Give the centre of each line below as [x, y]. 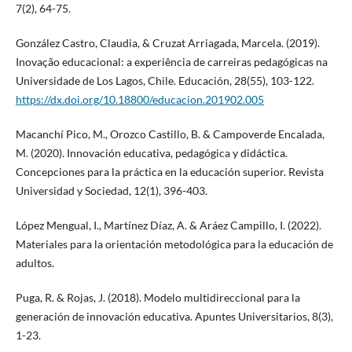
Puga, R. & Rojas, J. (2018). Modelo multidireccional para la [158, 298]
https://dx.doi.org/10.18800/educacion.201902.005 [139, 100]
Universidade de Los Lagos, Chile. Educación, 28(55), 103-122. [165, 81]
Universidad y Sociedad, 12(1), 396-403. [111, 191]
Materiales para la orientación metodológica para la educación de [174, 244]
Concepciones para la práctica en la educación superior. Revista [169, 172]
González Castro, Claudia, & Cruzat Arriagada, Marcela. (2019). [167, 43]
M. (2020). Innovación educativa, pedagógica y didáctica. [151, 153]
